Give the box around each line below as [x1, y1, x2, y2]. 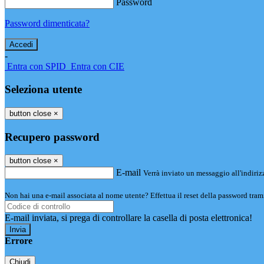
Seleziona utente [5, 83, 82, 96]
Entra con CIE [71, 61, 124, 72]
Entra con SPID [7, 61, 66, 72]
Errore [5, 236, 32, 246]
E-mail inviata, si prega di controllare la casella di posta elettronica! [5, 213, 252, 223]
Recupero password [5, 130, 100, 143]
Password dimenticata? [5, 18, 90, 29]
